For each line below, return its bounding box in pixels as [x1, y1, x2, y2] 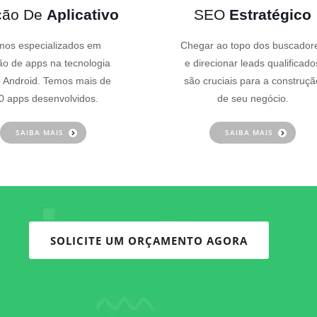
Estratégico [229, 6, 312, 23]
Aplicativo [47, 6, 120, 23]
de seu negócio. [217, 93, 289, 104]
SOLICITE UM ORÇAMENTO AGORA [50, 234, 248, 248]
